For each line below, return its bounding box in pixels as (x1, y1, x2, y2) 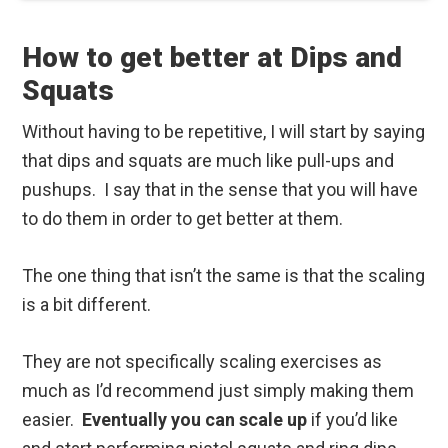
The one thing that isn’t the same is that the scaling (22, 265, 426, 287)
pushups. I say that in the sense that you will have (22, 179, 419, 201)
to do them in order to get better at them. (22, 208, 344, 230)
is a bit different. (22, 294, 152, 316)
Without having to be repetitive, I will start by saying (22, 121, 426, 143)
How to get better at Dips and (22, 41, 403, 75)
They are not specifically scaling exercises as (22, 351, 383, 373)
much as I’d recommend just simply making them (22, 380, 415, 402)
